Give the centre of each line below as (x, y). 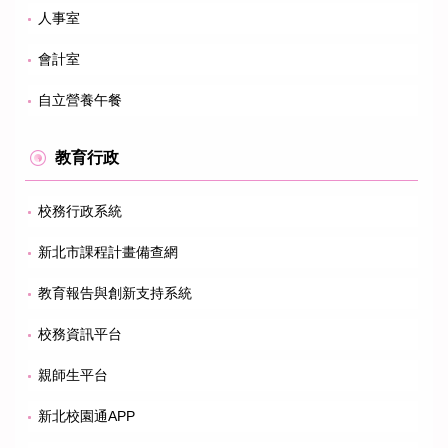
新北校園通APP (86, 415)
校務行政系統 (80, 210)
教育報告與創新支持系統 (115, 292)
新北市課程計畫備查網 (108, 251)
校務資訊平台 (80, 333)
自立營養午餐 (80, 99)
